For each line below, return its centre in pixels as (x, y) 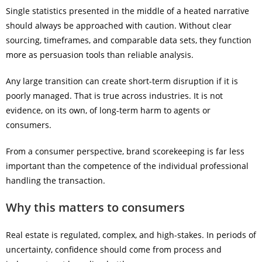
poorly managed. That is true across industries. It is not (114, 96)
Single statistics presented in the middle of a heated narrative (127, 11)
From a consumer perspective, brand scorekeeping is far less (125, 151)
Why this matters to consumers (95, 207)
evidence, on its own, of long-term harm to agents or (108, 110)
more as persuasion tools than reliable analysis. (100, 55)
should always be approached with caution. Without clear (119, 25)
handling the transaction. (56, 180)
